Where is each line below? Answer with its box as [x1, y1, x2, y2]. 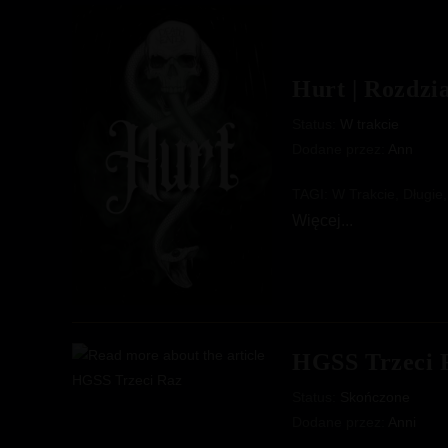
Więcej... [292, 211, 353, 229]
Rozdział [352, 259, 406, 276]
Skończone [340, 389, 410, 405]
